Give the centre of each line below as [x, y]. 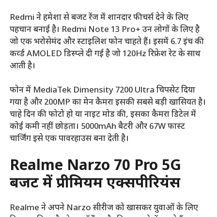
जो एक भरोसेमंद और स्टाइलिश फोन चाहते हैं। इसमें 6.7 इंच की [107, 42]
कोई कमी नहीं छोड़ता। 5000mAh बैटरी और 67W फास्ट [97, 127]
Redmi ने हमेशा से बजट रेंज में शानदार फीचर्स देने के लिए [99, 18]
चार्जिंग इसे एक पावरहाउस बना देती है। [69, 139]
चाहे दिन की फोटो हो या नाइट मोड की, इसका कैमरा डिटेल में [103, 115]
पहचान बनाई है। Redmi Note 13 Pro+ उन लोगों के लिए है [105, 30]
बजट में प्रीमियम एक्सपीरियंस [95, 184]
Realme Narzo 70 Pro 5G [95, 166]
